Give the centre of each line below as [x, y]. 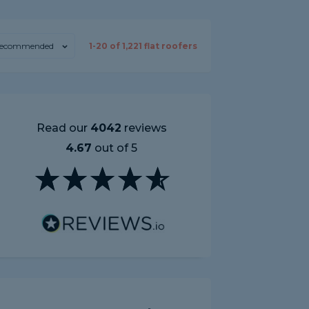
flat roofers [170, 46]
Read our [63, 128]
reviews [144, 128]
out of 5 [114, 148]
